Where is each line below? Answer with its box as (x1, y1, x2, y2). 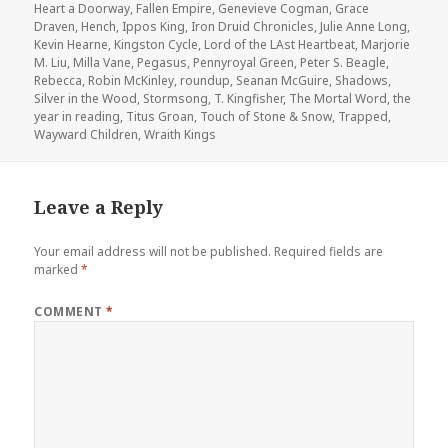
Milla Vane (73, 53, 132, 71)
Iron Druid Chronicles (191, 17, 315, 35)
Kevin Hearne (34, 35, 109, 53)
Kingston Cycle (114, 35, 199, 53)
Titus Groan (126, 107, 195, 125)
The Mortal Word (289, 89, 388, 107)
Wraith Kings (144, 125, 217, 143)
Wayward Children (34, 125, 139, 143)
